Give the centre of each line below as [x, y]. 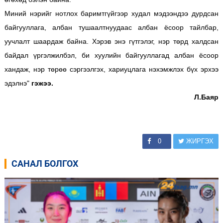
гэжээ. [42, 83]
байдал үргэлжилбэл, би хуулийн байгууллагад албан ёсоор [111, 55]
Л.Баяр [207, 97]
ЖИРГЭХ [199, 141]
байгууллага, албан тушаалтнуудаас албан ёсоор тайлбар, [111, 27]
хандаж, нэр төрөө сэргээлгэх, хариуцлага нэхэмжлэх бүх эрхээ [111, 69]
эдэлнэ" [17, 83]
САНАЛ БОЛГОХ [45, 163]
